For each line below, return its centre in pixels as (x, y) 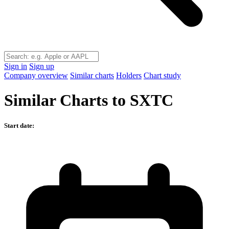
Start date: (19, 125)
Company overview (36, 75)
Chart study (162, 75)
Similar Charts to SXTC (89, 100)
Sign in (16, 66)
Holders (129, 75)
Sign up (42, 66)
